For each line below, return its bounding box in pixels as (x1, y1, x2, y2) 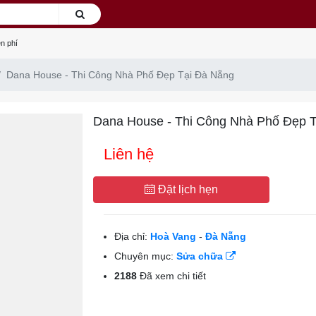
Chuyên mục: (114, 250, 176, 262)
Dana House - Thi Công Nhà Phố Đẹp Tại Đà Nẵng (6, 69, 234, 80)
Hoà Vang (150, 231, 199, 242)
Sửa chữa (176, 250, 226, 262)
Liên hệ (103, 145, 154, 163)
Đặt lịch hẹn (155, 183, 218, 195)
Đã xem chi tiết (136, 270, 206, 281)
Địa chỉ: (114, 231, 150, 242)
